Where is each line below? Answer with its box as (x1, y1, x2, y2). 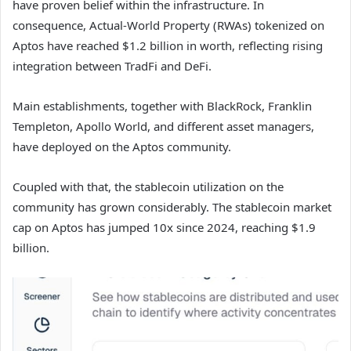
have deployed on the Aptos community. (13, 138, 231, 154)
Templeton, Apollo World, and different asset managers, (13, 118, 314, 134)
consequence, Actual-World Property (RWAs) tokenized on (13, 16, 324, 33)
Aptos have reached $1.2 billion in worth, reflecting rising (13, 37, 323, 53)
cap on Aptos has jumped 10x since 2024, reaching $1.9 (13, 219, 316, 235)
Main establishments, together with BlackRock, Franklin (13, 97, 312, 114)
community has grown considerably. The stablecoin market (13, 198, 331, 215)
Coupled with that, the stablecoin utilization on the (13, 178, 284, 194)
